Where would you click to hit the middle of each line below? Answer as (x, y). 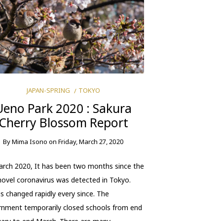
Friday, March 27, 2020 (91, 141)
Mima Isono (30, 141)
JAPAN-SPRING (49, 90)
